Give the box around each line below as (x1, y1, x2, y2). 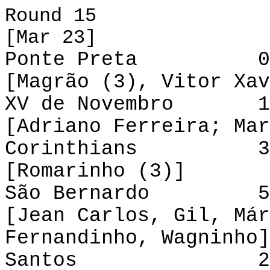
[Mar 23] (5, 27, 96, 49)
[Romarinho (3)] (5, 160, 186, 183)
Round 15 (5, 5, 96, 27)
